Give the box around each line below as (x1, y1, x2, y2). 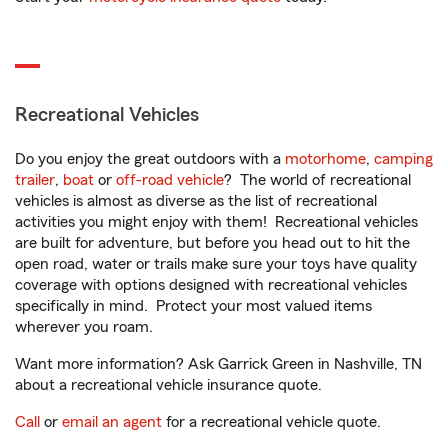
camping (374, 151, 433, 167)
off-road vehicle (116, 172, 224, 188)
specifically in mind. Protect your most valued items (15, 298, 372, 314)
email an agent (62, 414, 162, 430)
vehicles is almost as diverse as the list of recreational (15, 193, 377, 209)
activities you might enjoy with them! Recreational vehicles (15, 214, 418, 230)
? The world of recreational (224, 172, 411, 188)
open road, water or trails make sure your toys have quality (15, 256, 417, 272)
